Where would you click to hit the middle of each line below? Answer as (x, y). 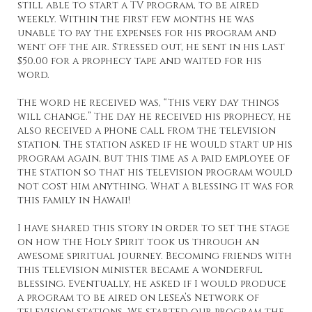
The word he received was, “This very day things (148, 103)
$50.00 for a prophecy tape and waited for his (140, 61)
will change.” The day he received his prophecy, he (154, 117)
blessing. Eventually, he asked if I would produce (152, 284)
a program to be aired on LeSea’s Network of (138, 298)
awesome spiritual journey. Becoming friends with (155, 256)
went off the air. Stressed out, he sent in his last (151, 47)
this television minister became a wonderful (140, 270)
